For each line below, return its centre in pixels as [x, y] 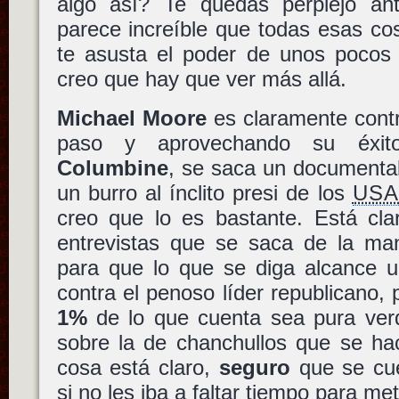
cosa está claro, [138, 367]
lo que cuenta [195, 317]
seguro [254, 367]
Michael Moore [131, 118]
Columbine [112, 167]
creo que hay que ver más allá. [201, 79]
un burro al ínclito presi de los [204, 192]
